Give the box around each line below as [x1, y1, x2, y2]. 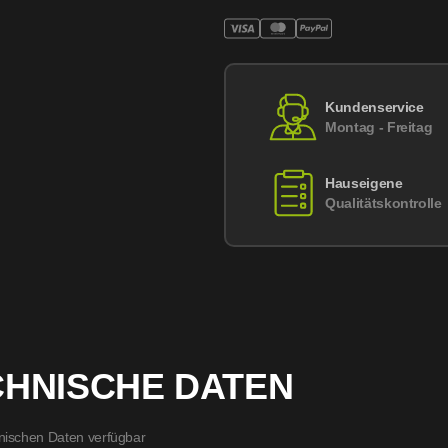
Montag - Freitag [325, 119, 433, 135]
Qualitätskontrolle [325, 195, 442, 211]
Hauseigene [325, 175, 403, 191]
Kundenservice [325, 99, 424, 115]
